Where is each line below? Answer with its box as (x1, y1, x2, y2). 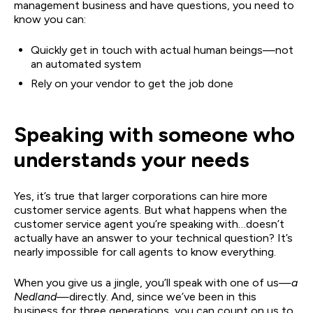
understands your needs (14, 146, 249, 173)
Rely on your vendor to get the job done (31, 76, 233, 90)
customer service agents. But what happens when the (14, 203, 287, 217)
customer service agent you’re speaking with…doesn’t (14, 217, 284, 231)
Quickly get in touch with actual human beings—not (31, 43, 293, 57)
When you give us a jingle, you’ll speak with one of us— (14, 275, 291, 289)
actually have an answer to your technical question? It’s (14, 231, 293, 245)
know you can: (14, 12, 86, 26)
